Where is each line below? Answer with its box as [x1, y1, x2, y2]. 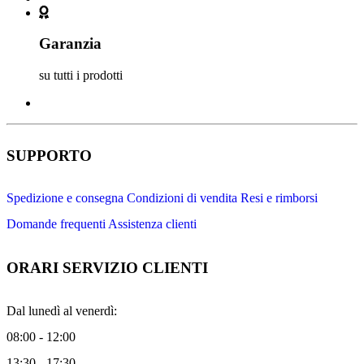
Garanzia [39, 35, 102, 53]
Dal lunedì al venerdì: [6, 303, 117, 318]
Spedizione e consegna [6, 191, 123, 206]
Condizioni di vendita [127, 191, 237, 206]
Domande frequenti [6, 217, 106, 232]
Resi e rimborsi [240, 191, 318, 206]
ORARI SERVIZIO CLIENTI [6, 259, 208, 277]
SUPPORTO [6, 146, 92, 164]
